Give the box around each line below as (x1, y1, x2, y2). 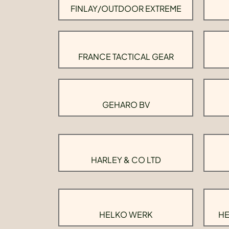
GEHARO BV (102, 99, 150, 110)
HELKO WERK (99, 209, 152, 220)
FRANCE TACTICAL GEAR (78, 51, 174, 62)
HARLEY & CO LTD (90, 154, 161, 165)
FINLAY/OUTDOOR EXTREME (70, 3, 181, 14)
